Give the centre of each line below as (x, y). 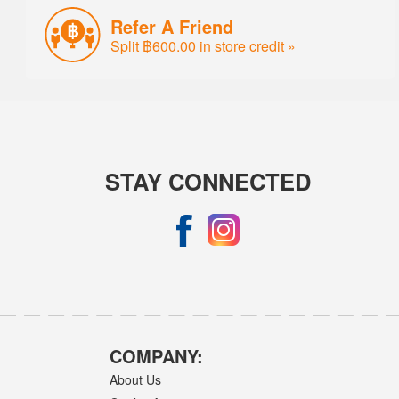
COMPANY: (157, 355)
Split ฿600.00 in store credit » (204, 45)
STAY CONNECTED (208, 181)
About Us (136, 380)
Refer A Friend (172, 26)
